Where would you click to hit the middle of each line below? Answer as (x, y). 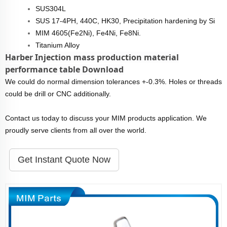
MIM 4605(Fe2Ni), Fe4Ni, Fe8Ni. (88, 33)
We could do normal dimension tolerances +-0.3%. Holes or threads (113, 81)
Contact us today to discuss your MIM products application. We (106, 118)
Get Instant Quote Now (64, 159)
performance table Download (64, 69)
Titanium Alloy (58, 45)
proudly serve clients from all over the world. (76, 130)
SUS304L (51, 8)
